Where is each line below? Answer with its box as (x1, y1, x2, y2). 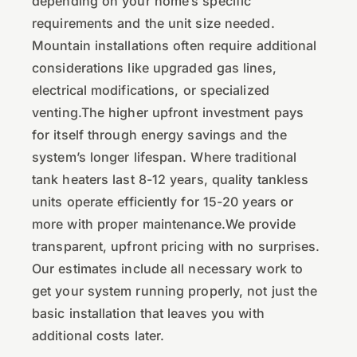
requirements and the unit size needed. (32, 14, 275, 31)
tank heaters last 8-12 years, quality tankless (32, 171, 309, 187)
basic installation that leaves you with (32, 304, 265, 321)
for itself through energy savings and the (32, 126, 287, 143)
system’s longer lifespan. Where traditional (32, 148, 297, 165)
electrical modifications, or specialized (32, 81, 269, 98)
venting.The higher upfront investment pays (32, 104, 304, 120)
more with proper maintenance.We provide (32, 215, 296, 232)
